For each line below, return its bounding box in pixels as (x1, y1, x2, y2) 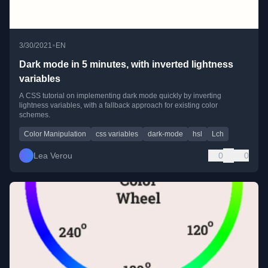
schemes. (19, 111, 50, 120)
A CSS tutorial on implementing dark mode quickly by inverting (19, 92, 221, 100)
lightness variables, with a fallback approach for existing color (19, 101, 218, 110)
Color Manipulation (24, 130, 86, 139)
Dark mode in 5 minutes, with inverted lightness (19, 59, 233, 70)
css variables (96, 130, 138, 139)
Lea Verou (33, 151, 72, 161)
